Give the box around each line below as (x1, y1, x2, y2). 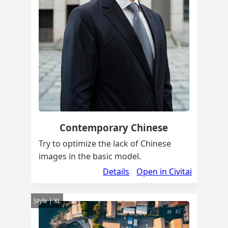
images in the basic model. (38, 151, 141, 162)
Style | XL (33, 196, 61, 206)
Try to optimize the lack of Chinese (38, 138, 171, 150)
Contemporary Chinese (60, 121, 168, 134)
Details (103, 166, 130, 178)
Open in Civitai (136, 166, 192, 178)
